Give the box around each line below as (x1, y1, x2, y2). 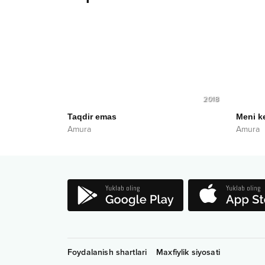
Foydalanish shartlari (67, 247, 147, 257)
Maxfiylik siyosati (156, 247, 220, 257)
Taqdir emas (67, 111, 117, 121)
